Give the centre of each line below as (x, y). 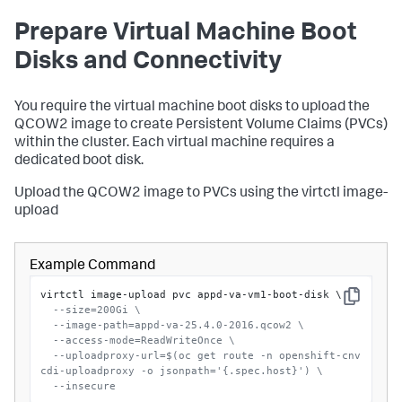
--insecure (85, 385)
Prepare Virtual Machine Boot (186, 35)
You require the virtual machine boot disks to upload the (192, 108)
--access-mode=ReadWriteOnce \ (144, 340)
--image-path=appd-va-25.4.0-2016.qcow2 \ (179, 324)
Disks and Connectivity (148, 63)
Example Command (92, 267)
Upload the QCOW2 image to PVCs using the (158, 194)
